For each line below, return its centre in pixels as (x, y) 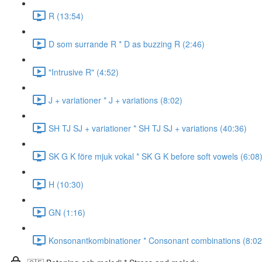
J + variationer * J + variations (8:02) (116, 100)
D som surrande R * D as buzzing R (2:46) (127, 44)
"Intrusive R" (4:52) (84, 72)
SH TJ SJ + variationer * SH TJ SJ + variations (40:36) (148, 128)
